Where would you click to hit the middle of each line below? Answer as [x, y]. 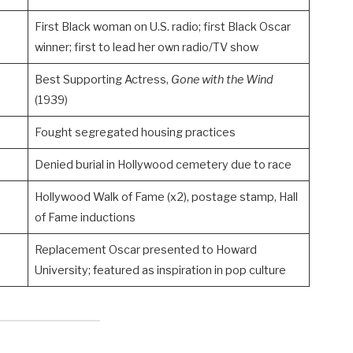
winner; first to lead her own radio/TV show [146, 48]
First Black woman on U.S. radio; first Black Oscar [162, 27]
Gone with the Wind [222, 80]
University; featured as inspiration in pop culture [160, 271]
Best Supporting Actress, [102, 80]
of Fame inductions [85, 218]
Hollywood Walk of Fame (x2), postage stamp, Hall [166, 197]
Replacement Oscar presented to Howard [145, 250]
